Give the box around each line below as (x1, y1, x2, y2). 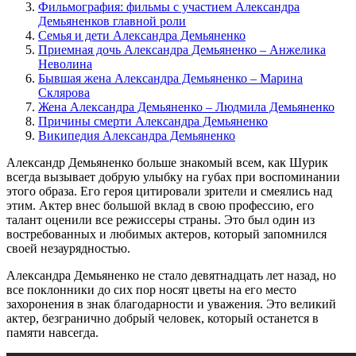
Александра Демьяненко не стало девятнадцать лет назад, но (6, 268, 336, 282)
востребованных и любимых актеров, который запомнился (6, 226, 327, 241)
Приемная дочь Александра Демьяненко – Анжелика (38, 42, 326, 56)
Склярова (38, 85, 90, 99)
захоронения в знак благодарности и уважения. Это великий (6, 296, 336, 311)
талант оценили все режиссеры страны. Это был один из (6, 212, 315, 226)
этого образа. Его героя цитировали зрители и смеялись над (6, 184, 332, 198)
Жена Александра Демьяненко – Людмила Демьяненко (38, 99, 335, 114)
